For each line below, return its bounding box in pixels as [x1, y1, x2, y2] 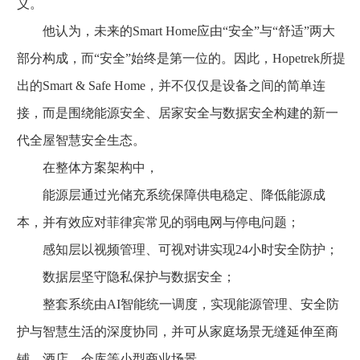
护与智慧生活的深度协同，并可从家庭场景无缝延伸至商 [17, 324, 338, 338]
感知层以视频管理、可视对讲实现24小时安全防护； [17, 242, 338, 256]
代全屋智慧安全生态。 [17, 133, 145, 147]
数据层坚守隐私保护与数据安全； [17, 269, 235, 284]
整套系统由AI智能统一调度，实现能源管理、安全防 [17, 297, 339, 311]
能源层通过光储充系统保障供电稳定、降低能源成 [17, 187, 325, 202]
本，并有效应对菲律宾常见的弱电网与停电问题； [17, 215, 300, 229]
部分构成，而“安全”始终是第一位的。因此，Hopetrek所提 [17, 51, 346, 65]
